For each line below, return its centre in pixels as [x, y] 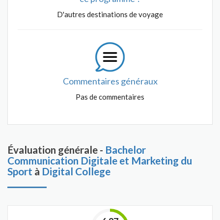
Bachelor [125, 150]
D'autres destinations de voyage [110, 14]
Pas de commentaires [110, 97]
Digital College [76, 171]
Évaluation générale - [56, 150]
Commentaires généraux [110, 81]
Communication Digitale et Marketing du [100, 160]
